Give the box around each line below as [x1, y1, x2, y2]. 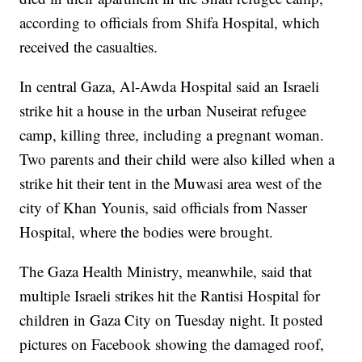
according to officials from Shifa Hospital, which [19, 11, 321, 32]
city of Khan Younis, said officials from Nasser [19, 196, 308, 217]
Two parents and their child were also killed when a [19, 148, 335, 169]
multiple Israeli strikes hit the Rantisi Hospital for [19, 284, 321, 305]
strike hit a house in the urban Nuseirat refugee [19, 99, 307, 120]
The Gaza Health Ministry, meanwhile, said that [19, 260, 313, 281]
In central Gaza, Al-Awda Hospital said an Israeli [19, 75, 320, 96]
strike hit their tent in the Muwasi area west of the [19, 172, 322, 193]
